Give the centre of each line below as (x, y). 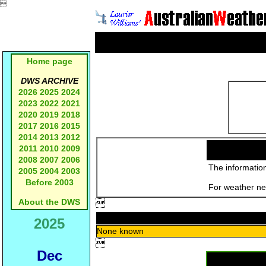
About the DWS (49, 202)
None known (120, 231)
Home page (49, 61)
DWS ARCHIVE (49, 81)
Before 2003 (49, 182)
